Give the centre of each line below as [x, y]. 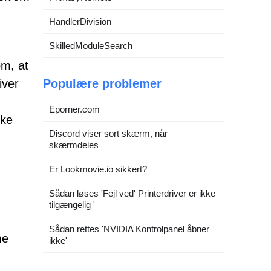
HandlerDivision [80, 21]
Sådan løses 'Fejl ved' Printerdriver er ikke [132, 193]
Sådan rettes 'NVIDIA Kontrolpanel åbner [129, 229]
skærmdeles [74, 145]
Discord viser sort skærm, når [108, 133]
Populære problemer [102, 83]
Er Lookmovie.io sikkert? [98, 169]
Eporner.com [74, 109]
